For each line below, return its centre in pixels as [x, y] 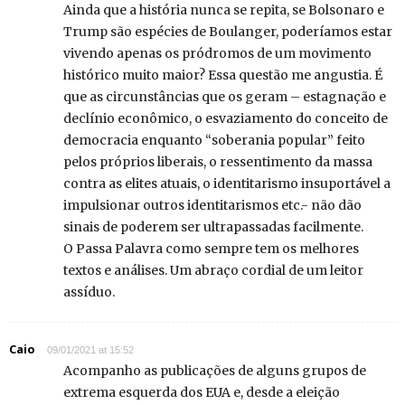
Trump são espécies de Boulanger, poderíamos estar [228, 32]
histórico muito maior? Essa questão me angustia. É [223, 75]
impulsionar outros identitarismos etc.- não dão [212, 206]
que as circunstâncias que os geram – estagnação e [225, 97]
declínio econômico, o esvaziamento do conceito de [226, 119]
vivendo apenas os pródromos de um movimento [217, 54]
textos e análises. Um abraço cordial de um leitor [213, 271]
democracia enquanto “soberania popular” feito [214, 141]
